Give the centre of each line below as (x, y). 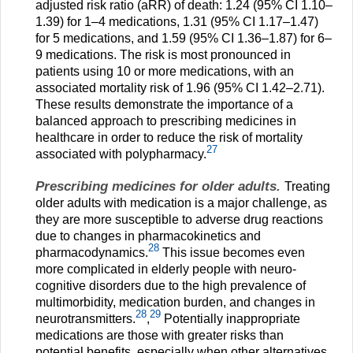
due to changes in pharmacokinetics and (148, 236)
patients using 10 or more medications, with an (165, 71)
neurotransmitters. (85, 318)
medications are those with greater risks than (160, 335)
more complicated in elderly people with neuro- (166, 269)
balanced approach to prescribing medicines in (166, 121)
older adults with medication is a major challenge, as (181, 203)
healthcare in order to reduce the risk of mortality (169, 137)
